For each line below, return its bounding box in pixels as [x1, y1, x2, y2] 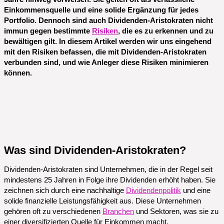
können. [4, 69, 32, 77]
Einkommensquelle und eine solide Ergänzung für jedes [4, 6, 198, 14]
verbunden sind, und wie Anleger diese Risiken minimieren [4, 58, 208, 67]
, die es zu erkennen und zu [118, 27, 213, 35]
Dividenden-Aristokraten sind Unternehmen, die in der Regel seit [4, 165, 212, 174]
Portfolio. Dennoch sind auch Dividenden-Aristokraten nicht [4, 16, 213, 25]
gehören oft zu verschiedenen [4, 207, 102, 216]
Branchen [102, 207, 134, 216]
